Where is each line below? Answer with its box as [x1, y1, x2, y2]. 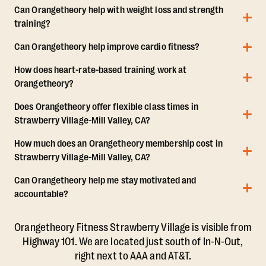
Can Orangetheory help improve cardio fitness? [14, 42, 200, 53]
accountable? [14, 189, 69, 200]
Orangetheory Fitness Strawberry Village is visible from [14, 221, 252, 234]
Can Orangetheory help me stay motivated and [14, 175, 197, 186]
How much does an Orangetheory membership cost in [14, 138, 223, 150]
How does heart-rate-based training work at [14, 65, 187, 76]
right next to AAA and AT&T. [74, 250, 192, 262]
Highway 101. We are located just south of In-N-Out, [23, 236, 243, 248]
